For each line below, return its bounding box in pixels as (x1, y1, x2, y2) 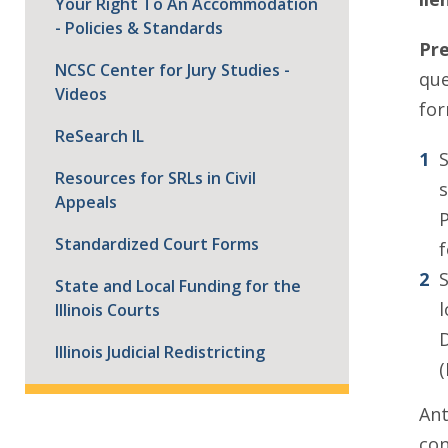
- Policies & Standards (55, 17, 223, 39)
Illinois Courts (55, 299, 160, 321)
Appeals (55, 191, 117, 213)
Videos (55, 83, 107, 105)
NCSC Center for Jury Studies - (55, 59, 290, 81)
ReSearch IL (55, 125, 144, 147)
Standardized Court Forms (55, 233, 259, 255)
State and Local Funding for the (55, 275, 301, 297)
